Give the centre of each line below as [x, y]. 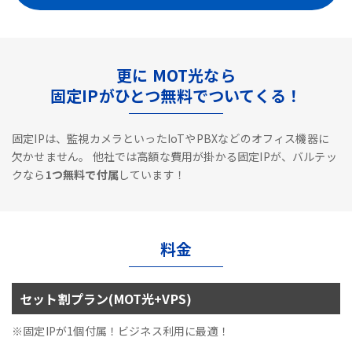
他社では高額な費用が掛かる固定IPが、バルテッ [213, 156]
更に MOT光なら [176, 75]
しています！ [152, 174]
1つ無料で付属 [82, 174]
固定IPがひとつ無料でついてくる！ [176, 95]
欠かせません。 [51, 156]
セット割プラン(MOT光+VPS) [106, 298]
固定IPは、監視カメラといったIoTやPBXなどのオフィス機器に [170, 138]
